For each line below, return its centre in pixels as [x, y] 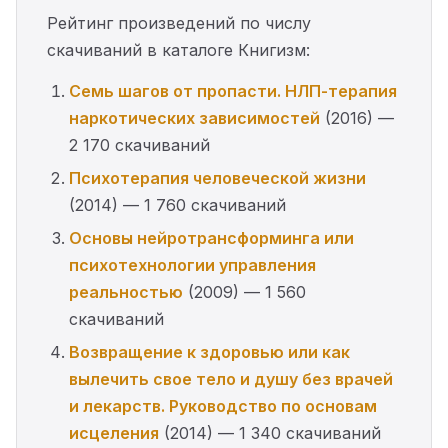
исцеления [114, 433]
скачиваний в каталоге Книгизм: [178, 50]
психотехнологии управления [192, 265]
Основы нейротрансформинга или [211, 238]
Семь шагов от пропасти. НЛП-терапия [233, 91]
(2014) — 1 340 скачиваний [270, 433]
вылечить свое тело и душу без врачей [231, 379]
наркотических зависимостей [194, 118]
